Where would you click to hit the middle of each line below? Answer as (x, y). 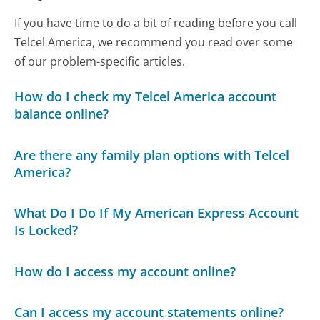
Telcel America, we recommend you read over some (154, 42)
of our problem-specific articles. (100, 61)
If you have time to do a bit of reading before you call (156, 22)
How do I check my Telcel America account (146, 97)
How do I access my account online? (125, 271)
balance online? (62, 114)
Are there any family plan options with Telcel (152, 155)
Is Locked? (46, 230)
